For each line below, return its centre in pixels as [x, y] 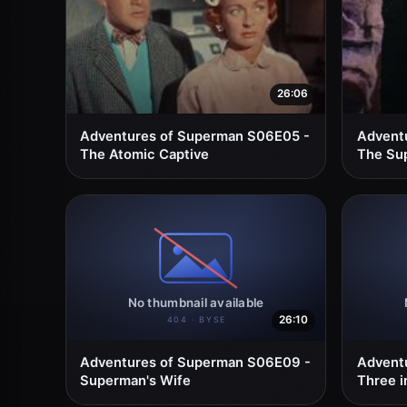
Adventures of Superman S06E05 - [195, 136]
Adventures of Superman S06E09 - [196, 362]
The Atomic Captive [145, 154]
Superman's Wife [136, 380]
